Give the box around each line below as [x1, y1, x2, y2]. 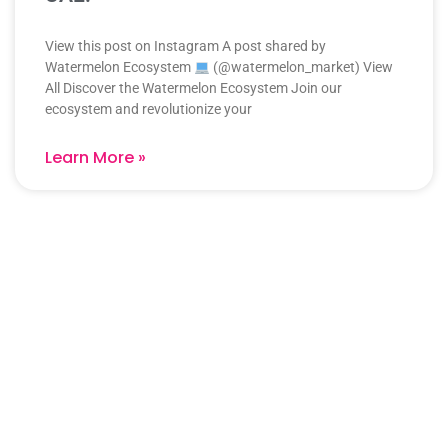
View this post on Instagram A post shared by [45, 38, 326, 55]
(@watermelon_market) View [209, 59, 393, 76]
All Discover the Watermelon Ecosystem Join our [45, 80, 342, 97]
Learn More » [45, 146, 146, 170]
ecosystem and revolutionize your [45, 101, 252, 118]
